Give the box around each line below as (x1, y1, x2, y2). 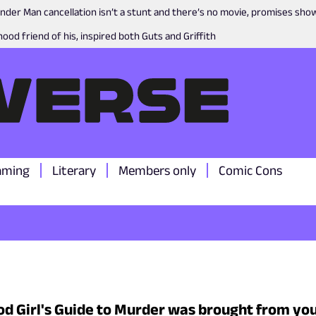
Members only (119, 163, 196, 178)
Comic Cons (219, 163, 282, 178)
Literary (52, 163, 96, 178)
